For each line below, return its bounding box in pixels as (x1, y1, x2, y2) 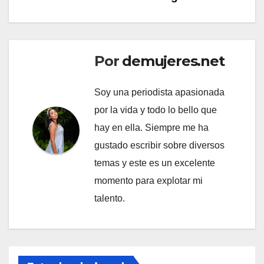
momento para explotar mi (94, 175, 203, 186)
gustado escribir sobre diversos (94, 140, 225, 150)
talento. (94, 193, 125, 203)
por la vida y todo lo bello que (94, 104, 217, 115)
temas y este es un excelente (94, 157, 215, 168)
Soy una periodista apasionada (94, 87, 225, 97)
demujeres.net (122, 52, 225, 70)
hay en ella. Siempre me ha (94, 122, 209, 133)
